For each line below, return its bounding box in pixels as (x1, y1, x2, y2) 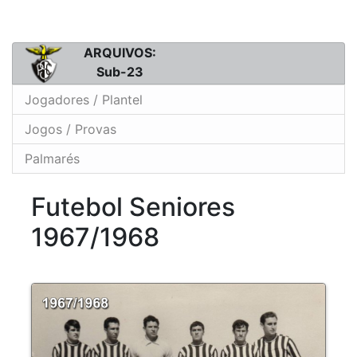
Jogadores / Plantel (25, 92, 143, 108)
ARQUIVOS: (83, 44, 156, 61)
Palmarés (25, 151, 80, 167)
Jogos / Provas (25, 121, 116, 138)
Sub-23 (96, 63, 143, 80)
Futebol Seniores (31, 191, 235, 223)
